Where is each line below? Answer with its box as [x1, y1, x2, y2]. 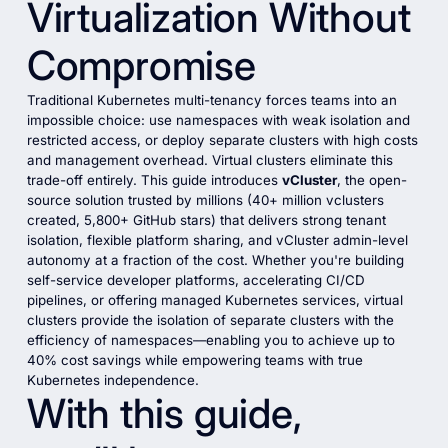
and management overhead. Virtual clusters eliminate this [26, 152, 393, 169]
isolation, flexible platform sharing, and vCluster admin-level [26, 232, 408, 249]
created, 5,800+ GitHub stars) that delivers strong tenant [26, 212, 386, 229]
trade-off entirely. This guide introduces [26, 172, 282, 189]
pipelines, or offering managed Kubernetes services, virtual [26, 292, 403, 309]
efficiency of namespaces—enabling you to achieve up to [26, 332, 395, 349]
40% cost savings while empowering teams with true [26, 352, 363, 369]
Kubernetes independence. [26, 372, 199, 389]
